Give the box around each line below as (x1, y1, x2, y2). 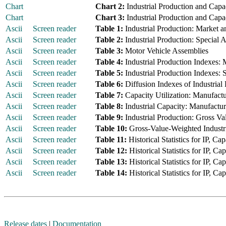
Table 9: (95, 113, 123, 122)
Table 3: (95, 46, 123, 55)
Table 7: (95, 91, 123, 99)
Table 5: (95, 69, 123, 77)
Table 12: (95, 146, 127, 155)
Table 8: (95, 102, 123, 110)
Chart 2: (95, 2, 125, 11)
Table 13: (95, 157, 127, 166)
